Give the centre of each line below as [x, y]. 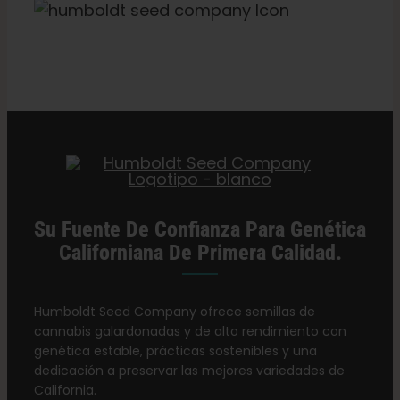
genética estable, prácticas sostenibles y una [175, 351]
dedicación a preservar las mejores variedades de [189, 371]
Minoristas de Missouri [201, 134]
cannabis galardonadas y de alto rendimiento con [190, 332]
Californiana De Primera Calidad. [200, 253]
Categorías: [60, 134]
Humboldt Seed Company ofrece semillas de [174, 312]
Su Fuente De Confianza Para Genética [200, 230]
